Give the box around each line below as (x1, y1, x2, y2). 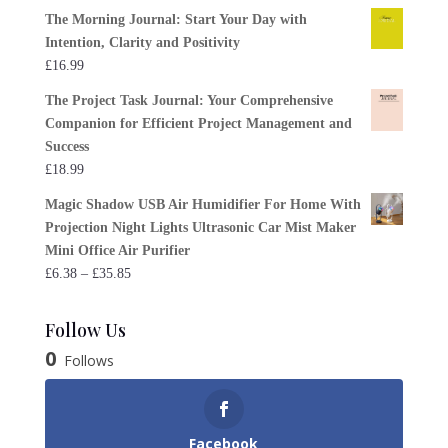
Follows (63, 350, 114, 370)
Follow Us (44, 317, 126, 342)
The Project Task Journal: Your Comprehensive (44, 92, 333, 108)
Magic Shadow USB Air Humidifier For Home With (44, 196, 361, 212)
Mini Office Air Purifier (44, 242, 190, 258)
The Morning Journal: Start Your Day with (44, 11, 307, 27)
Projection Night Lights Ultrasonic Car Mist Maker (44, 219, 356, 235)
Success (44, 138, 89, 154)
